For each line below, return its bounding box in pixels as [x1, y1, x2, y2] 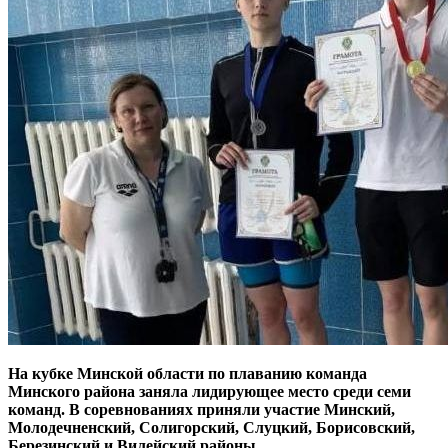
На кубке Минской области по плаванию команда [8, 364, 367, 382]
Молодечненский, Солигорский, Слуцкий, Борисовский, [8, 418, 415, 436]
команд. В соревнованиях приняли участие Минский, [8, 400, 395, 418]
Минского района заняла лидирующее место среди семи [8, 382, 411, 400]
